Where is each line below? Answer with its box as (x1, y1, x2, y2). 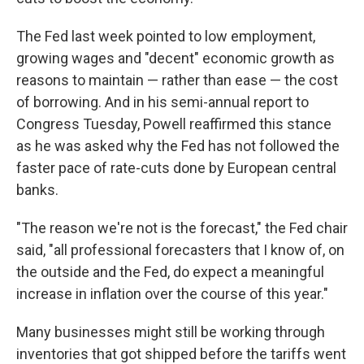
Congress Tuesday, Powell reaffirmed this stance (16, 115, 331, 132)
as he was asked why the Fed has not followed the (16, 137, 340, 154)
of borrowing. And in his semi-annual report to (16, 93, 309, 110)
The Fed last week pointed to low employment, (16, 28, 315, 45)
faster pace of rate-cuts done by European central (16, 159, 336, 176)
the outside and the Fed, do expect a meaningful (16, 263, 324, 280)
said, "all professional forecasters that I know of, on (16, 241, 344, 258)
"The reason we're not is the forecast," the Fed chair (16, 219, 348, 236)
